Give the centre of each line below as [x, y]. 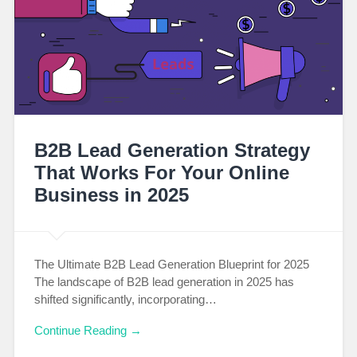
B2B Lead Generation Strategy [172, 150]
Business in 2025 [111, 194]
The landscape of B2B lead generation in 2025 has [164, 282]
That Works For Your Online [161, 172]
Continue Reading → [88, 331]
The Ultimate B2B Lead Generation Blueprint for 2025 [171, 265]
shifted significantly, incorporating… [125, 300]
